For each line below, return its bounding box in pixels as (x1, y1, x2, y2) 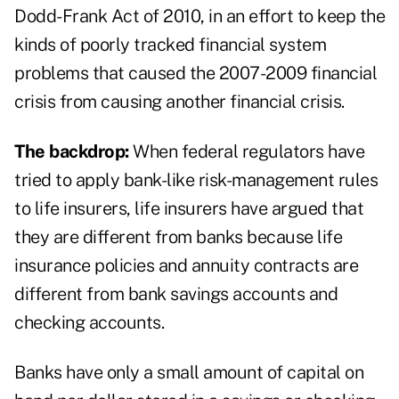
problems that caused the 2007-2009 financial (14, 62, 377, 85)
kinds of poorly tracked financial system (14, 34, 326, 56)
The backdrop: (14, 141, 129, 163)
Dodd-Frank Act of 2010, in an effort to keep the (14, 5, 385, 28)
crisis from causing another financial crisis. (14, 91, 345, 113)
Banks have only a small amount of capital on (14, 362, 363, 384)
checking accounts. (14, 312, 164, 334)
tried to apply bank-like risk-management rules (14, 169, 378, 191)
